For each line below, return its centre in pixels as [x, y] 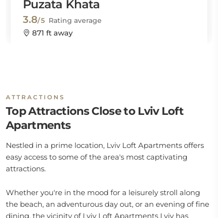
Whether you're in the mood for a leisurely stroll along [103, 192]
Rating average [75, 20]
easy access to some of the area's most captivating [97, 157]
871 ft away [51, 33]
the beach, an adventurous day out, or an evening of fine [108, 204]
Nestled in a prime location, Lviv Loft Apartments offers [105, 145]
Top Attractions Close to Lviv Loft [95, 111]
